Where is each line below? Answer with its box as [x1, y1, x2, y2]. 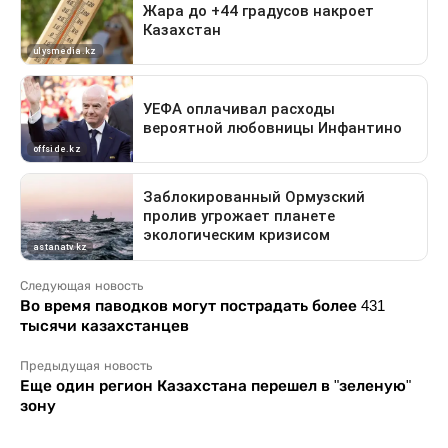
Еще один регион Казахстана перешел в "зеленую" [20, 376, 411, 394]
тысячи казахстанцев [20, 316, 189, 334]
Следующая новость [20, 278, 143, 293]
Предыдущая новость [20, 358, 152, 373]
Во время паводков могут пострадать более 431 [20, 296, 385, 314]
